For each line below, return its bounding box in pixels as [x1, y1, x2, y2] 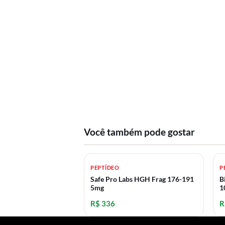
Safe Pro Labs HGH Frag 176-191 [90, 175, 194, 183]
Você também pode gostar [84, 126, 195, 138]
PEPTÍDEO [90, 164, 120, 171]
